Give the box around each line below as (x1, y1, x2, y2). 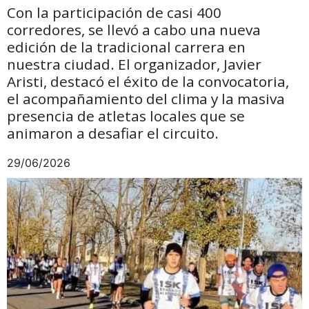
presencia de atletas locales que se (7, 106, 245, 126)
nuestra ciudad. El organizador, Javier (7, 54, 261, 74)
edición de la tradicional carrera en (7, 37, 246, 57)
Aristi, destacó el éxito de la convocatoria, (7, 71, 289, 91)
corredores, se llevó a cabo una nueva (7, 19, 261, 39)
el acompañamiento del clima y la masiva (7, 88, 285, 108)
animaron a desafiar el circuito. (7, 123, 219, 143)
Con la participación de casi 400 (7, 2, 221, 22)
